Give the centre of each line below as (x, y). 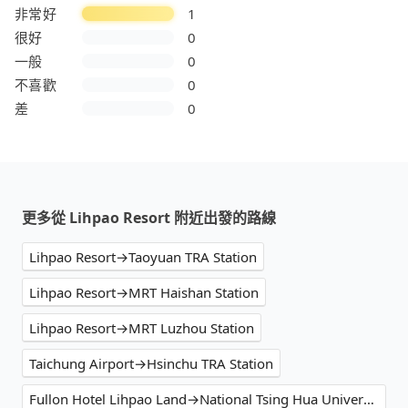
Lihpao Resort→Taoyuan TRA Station (143, 256)
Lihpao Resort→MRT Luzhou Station (142, 327)
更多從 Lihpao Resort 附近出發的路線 (149, 217)
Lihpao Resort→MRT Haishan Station (144, 292)
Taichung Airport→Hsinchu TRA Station (151, 363)
